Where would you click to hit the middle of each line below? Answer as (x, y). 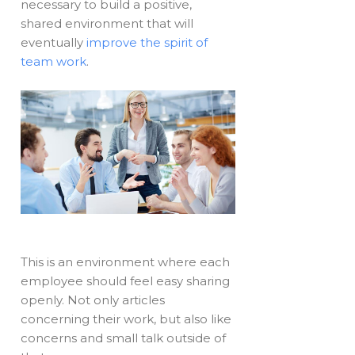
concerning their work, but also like (126, 319)
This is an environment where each (126, 261)
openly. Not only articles (93, 300)
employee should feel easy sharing (126, 281)
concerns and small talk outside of (124, 338)
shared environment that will (107, 24)
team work (54, 62)
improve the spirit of (147, 43)
